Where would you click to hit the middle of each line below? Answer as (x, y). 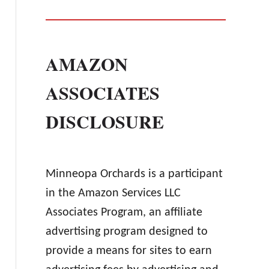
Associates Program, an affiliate (124, 213)
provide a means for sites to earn (128, 251)
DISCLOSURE (104, 121)
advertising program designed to (126, 232)
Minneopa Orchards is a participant (134, 174)
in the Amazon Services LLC (113, 193)
